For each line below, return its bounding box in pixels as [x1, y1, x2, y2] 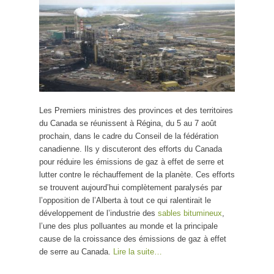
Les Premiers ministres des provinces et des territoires [39, 106, 233, 116]
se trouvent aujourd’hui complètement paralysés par [39, 183, 222, 193]
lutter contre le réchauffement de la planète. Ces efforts [39, 170, 235, 180]
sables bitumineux [158, 209, 222, 218]
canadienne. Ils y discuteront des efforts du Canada [39, 144, 222, 154]
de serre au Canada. [39, 247, 113, 257]
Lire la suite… [113, 247, 162, 257]
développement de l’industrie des [39, 209, 158, 218]
